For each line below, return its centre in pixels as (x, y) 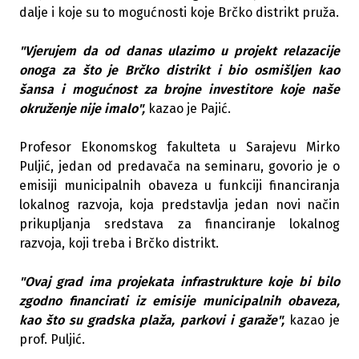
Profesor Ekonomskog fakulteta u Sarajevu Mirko (179, 147)
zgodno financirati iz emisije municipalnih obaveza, (179, 301)
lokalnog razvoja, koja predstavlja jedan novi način (179, 205)
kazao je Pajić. (188, 109)
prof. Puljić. (52, 340)
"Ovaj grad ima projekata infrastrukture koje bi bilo (179, 282)
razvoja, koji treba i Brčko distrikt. (119, 244)
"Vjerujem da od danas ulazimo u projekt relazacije (179, 51)
